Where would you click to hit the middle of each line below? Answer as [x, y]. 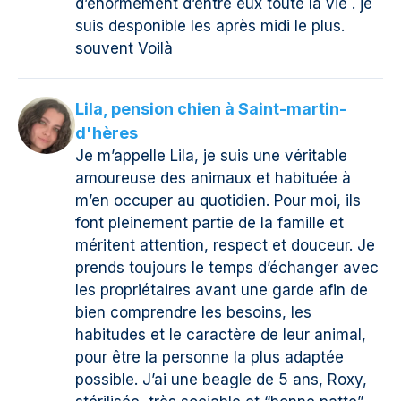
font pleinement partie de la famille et [209, 223]
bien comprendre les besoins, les [193, 313]
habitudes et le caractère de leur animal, [221, 335]
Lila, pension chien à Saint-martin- [211, 109]
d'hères [107, 133]
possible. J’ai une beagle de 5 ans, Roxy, [221, 380]
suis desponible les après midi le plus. [210, 26]
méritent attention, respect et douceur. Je [225, 246]
